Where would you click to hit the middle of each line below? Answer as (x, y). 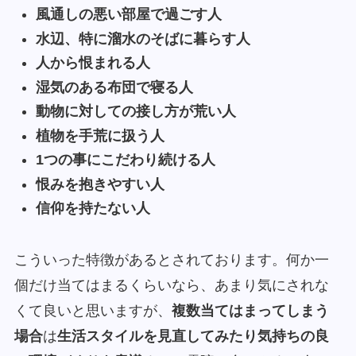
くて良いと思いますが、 (93, 311)
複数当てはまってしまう (250, 311)
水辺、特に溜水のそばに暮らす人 (143, 39)
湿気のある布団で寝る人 (114, 87)
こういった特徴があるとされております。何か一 (171, 260)
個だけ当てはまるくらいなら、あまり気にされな (171, 285)
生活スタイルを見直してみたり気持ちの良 (193, 336)
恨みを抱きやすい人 (100, 184)
